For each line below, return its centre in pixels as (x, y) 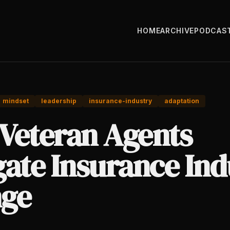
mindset (16, 101)
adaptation (182, 101)
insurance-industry (120, 101)
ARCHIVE (177, 31)
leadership (59, 101)
